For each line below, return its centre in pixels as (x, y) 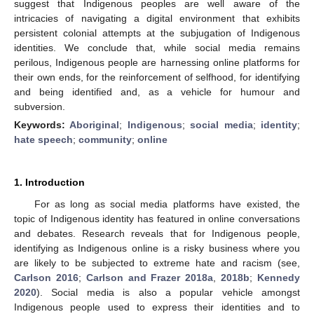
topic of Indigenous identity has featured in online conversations (157, 218)
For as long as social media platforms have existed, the (167, 204)
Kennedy (279, 277)
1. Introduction (49, 182)
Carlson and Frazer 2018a (150, 277)
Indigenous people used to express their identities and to (157, 307)
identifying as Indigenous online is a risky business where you (157, 248)
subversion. (40, 106)
